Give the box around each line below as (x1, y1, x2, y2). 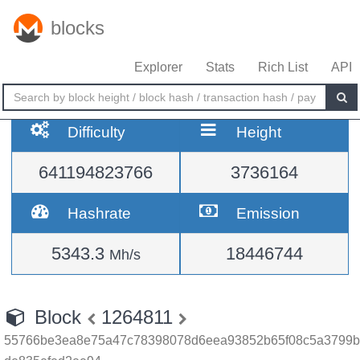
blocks (51, 17, 104, 39)
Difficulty (67, 123, 126, 141)
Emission (236, 204, 301, 222)
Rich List (258, 60, 308, 74)
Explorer (134, 60, 182, 74)
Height (236, 123, 282, 141)
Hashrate (67, 204, 132, 222)
